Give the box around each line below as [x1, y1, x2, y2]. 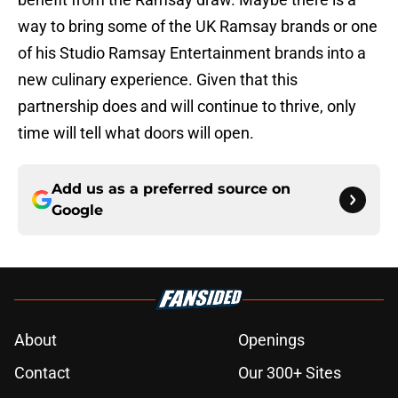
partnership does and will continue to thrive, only [18, 97, 356, 116]
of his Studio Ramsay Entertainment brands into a [18, 44, 366, 63]
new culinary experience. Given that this [18, 70, 298, 90]
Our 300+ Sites [238, 363, 341, 383]
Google [52, 202, 103, 219]
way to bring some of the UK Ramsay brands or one [18, 17, 378, 36]
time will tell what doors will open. [18, 123, 254, 143]
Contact [14, 363, 70, 383]
